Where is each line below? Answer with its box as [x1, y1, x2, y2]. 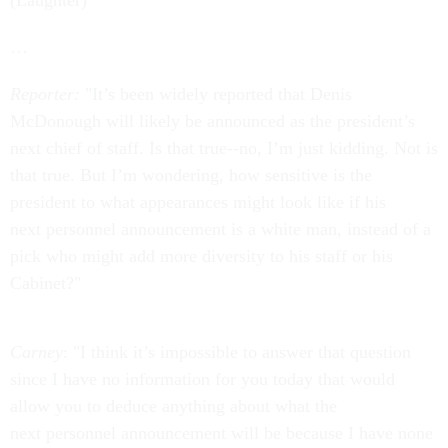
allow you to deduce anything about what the [10, 396, 337, 416]
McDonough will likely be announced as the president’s [10, 111, 415, 131]
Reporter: [10, 84, 85, 104]
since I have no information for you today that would [10, 369, 395, 389]
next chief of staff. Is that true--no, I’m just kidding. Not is [10, 138, 438, 158]
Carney [10, 342, 63, 362]
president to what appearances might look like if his [10, 192, 386, 212]
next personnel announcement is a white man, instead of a [10, 219, 431, 239]
